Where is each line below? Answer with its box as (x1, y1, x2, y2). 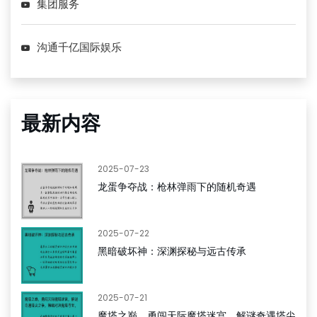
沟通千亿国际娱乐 (37, 40, 122, 54)
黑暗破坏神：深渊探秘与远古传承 (98, 244, 246, 258)
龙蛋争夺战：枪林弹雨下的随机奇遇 (98, 180, 256, 194)
